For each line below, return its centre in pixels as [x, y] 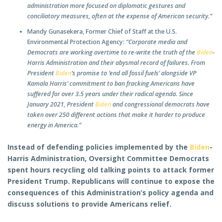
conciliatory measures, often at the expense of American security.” [120, 16]
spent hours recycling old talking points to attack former [111, 170]
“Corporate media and [157, 42]
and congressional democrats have [160, 104]
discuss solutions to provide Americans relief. [89, 204]
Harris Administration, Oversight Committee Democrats [108, 159]
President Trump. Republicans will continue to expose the [111, 181]
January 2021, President [61, 104]
